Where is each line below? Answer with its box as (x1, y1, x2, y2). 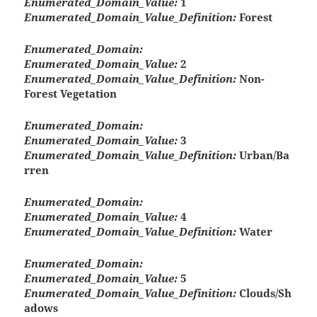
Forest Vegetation (24, 86, 117, 101)
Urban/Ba (236, 148, 290, 163)
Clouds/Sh (236, 286, 292, 301)
